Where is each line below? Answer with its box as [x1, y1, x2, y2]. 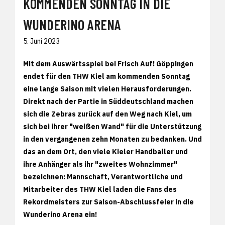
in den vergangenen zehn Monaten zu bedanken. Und [23, 134, 202, 144]
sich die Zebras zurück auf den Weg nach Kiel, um [23, 109, 192, 119]
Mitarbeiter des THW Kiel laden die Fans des [23, 184, 177, 194]
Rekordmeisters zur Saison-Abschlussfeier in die [23, 197, 194, 206]
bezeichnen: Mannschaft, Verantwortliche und [23, 172, 183, 181]
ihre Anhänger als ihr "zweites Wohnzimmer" [23, 159, 177, 169]
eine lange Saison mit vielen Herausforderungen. [23, 84, 191, 93]
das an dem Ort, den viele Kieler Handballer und [23, 147, 188, 156]
